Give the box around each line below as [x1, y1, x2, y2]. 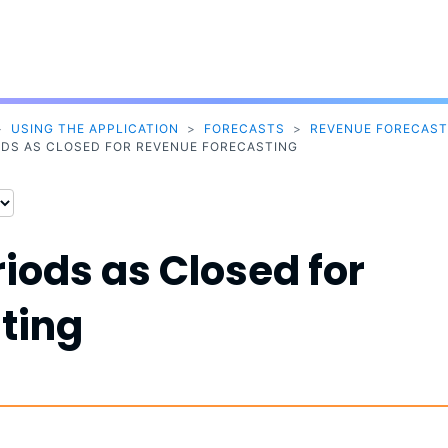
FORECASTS [203, 121, 285, 137]
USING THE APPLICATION [10, 121, 179, 137]
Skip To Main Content [196, 7, 348, 24]
